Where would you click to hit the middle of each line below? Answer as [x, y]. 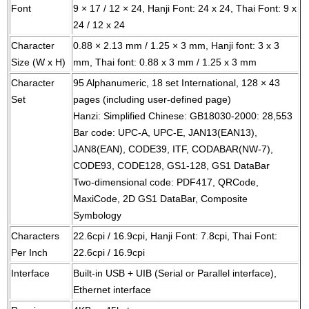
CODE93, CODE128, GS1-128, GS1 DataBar [172, 166]
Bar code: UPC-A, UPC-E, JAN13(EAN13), [166, 133]
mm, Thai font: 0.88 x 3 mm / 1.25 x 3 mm [165, 62]
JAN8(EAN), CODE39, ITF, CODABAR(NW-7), [173, 149]
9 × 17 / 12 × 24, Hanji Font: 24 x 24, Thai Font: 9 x [185, 9]
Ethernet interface [112, 290]
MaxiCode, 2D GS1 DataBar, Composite [161, 199]
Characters [36, 236]
